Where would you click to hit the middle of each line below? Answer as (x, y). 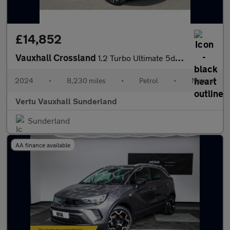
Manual (203, 80)
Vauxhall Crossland (57, 57)
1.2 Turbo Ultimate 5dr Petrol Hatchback (137, 58)
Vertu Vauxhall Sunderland (66, 101)
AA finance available (43, 145)
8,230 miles (86, 80)
